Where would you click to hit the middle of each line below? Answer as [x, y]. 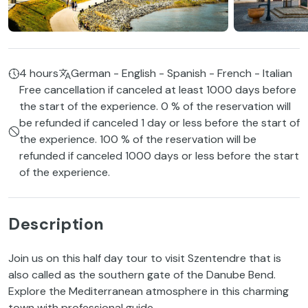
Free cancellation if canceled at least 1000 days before [158, 90]
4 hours [39, 74]
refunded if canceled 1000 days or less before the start [159, 156]
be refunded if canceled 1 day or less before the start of [159, 123]
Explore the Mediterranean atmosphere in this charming [148, 291]
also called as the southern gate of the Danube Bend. [142, 275]
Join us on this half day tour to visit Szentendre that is [145, 258]
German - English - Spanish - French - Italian [181, 74]
